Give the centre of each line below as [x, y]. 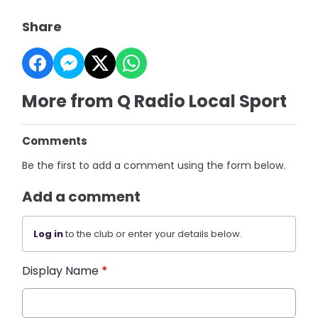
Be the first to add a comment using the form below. [154, 165]
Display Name [62, 271]
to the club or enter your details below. [153, 234]
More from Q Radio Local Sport [155, 101]
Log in [49, 234]
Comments [55, 141]
